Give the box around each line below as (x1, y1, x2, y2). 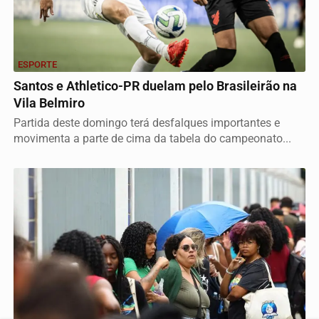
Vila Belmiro (14, 95, 85, 110)
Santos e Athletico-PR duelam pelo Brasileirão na (14, 78, 297, 93)
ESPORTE (18, 58, 57, 70)
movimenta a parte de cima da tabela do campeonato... (14, 131, 291, 145)
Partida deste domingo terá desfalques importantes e (14, 115, 280, 130)
